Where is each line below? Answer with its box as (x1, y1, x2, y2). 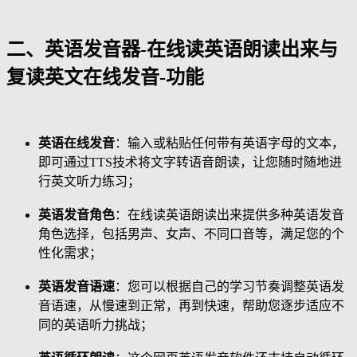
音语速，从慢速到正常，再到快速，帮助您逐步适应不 (38, 298, 344, 312)
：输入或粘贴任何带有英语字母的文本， (115, 135, 344, 150)
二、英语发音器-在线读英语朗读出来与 (6, 38, 338, 60)
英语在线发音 (38, 135, 115, 150)
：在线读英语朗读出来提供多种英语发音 (115, 207, 344, 222)
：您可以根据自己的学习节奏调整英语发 (115, 279, 344, 293)
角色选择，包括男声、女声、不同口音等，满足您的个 (38, 226, 344, 241)
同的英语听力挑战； (38, 317, 153, 331)
